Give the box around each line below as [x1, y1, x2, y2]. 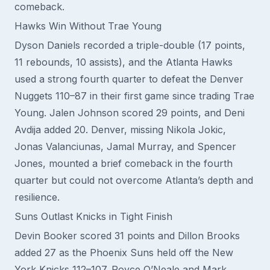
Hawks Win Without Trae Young [14, 20, 162, 32]
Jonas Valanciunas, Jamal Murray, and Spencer [14, 140, 236, 152]
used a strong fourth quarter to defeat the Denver [14, 73, 243, 85]
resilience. [14, 191, 60, 203]
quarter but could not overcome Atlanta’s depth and [14, 174, 253, 186]
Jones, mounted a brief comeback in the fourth [14, 157, 233, 169]
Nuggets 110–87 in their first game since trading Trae [14, 90, 254, 102]
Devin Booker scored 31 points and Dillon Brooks [14, 230, 240, 242]
